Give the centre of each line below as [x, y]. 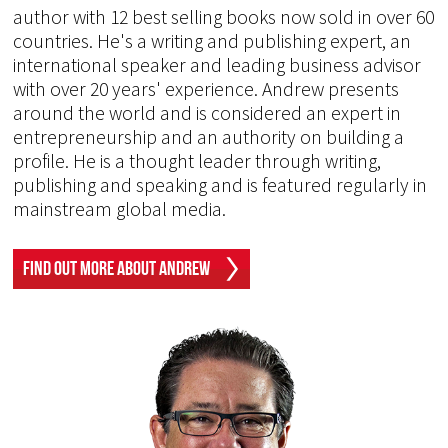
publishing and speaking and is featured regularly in [220, 185]
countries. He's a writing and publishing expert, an [212, 41]
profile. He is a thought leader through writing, [197, 161]
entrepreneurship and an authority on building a [209, 137]
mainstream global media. [120, 209]
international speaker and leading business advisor [217, 65]
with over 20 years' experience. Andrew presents [206, 89]
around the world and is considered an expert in [207, 113]
